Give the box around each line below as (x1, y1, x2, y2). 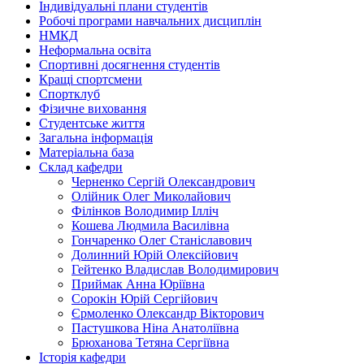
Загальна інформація (39, 131, 153, 145)
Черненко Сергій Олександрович (71, 175, 255, 189)
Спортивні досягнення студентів (39, 58, 220, 72)
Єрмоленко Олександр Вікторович (71, 306, 264, 321)
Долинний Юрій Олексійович (71, 248, 238, 262)
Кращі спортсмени (39, 72, 142, 87)
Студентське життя (39, 116, 145, 131)
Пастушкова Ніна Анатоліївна (71, 321, 239, 336)
